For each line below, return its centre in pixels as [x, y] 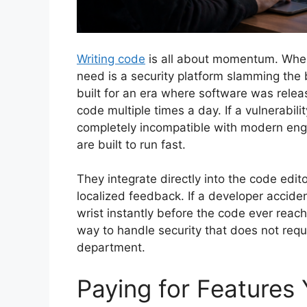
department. [111, 248]
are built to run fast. [131, 144]
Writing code [111, 59]
